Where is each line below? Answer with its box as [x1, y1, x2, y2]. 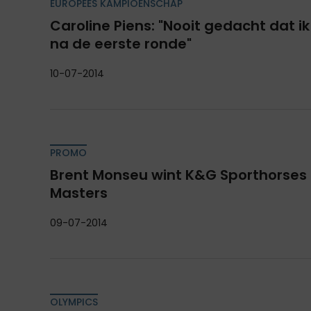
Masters [50, 183, 108, 203]
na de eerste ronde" [50, 34, 192, 54]
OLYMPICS [50, 295, 98, 310]
